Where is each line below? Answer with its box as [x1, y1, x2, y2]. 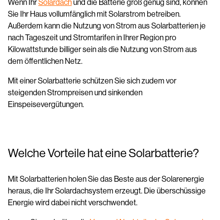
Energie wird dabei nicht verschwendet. [8, 198, 139, 207]
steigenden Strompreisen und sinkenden [8, 88, 142, 97]
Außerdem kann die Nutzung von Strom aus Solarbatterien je [8, 21, 206, 30]
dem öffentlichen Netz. [8, 56, 84, 66]
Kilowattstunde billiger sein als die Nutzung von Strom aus [8, 45, 197, 54]
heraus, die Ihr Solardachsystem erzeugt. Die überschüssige [8, 186, 206, 195]
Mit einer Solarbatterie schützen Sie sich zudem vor [8, 76, 176, 85]
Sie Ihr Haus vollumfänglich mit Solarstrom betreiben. [8, 9, 181, 19]
